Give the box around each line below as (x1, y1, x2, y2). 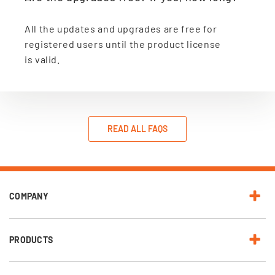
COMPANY (9, 191, 48, 201)
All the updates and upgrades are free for (25, 23, 217, 34)
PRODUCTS (9, 234, 53, 245)
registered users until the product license (25, 38, 221, 50)
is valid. (25, 53, 60, 65)
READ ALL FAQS (107, 123, 168, 134)
